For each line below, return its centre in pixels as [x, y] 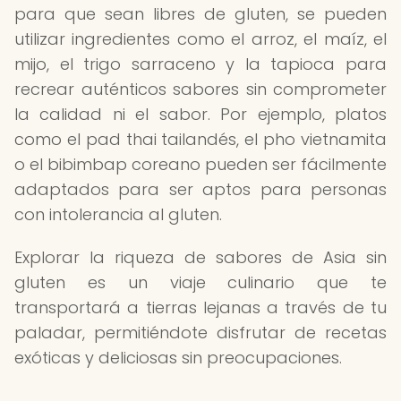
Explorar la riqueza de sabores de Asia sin [200, 257]
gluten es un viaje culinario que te [200, 282]
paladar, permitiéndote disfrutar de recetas [200, 333]
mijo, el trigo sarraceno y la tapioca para [200, 64]
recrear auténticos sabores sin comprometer [200, 89]
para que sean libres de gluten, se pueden [200, 14]
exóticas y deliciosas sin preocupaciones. [178, 358]
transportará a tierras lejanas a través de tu [200, 307]
